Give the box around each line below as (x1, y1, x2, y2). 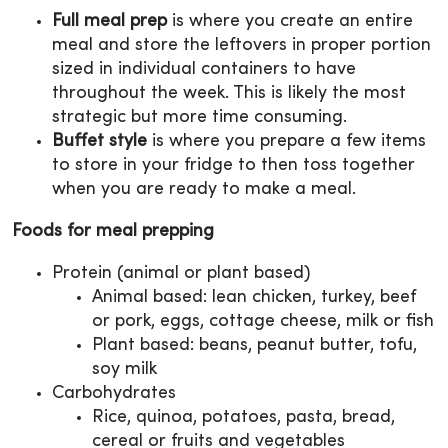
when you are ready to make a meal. (52, 181, 356, 199)
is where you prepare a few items (147, 133, 426, 151)
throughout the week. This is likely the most (52, 85, 406, 103)
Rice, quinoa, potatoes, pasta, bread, (92, 409, 395, 427)
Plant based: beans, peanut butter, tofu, (92, 337, 417, 355)
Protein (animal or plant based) (52, 265, 310, 283)
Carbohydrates (52, 385, 176, 403)
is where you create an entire (167, 13, 413, 31)
